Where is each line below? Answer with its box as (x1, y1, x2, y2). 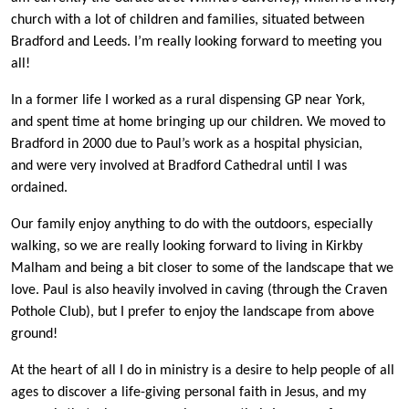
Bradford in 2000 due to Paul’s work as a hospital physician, (11, 137, 362, 152)
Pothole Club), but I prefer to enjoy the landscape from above (11, 305, 374, 320)
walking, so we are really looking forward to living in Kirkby (11, 239, 362, 255)
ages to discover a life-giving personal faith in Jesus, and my (11, 385, 366, 401)
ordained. (11, 181, 68, 196)
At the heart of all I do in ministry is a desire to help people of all (11, 363, 394, 379)
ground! (11, 327, 58, 342)
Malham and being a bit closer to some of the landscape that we (11, 261, 393, 277)
